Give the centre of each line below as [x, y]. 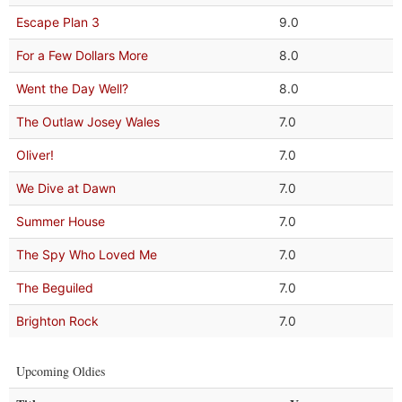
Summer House [61, 221]
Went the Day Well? [72, 88]
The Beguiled [55, 288]
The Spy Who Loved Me [87, 254]
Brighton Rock [57, 321]
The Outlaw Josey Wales [88, 122]
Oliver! [35, 155]
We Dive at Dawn [66, 188]
